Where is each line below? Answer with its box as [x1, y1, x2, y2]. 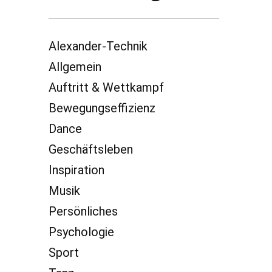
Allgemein [49, 59, 102, 74]
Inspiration [49, 162, 105, 177]
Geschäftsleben [49, 141, 134, 157]
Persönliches [49, 203, 118, 219]
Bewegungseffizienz [49, 100, 156, 115]
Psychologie [49, 224, 115, 239]
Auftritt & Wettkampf [49, 80, 165, 95]
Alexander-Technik [49, 38, 148, 53]
